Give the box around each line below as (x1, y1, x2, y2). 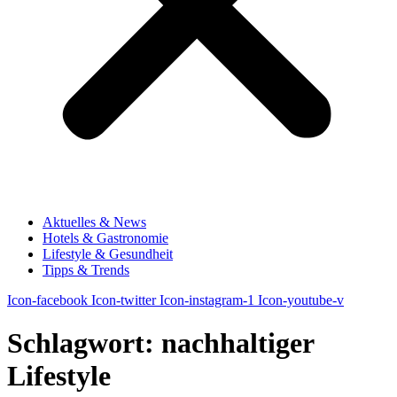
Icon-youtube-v (258, 292, 344, 307)
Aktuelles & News (43, 214, 146, 230)
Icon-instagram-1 (160, 292, 254, 307)
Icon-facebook (7, 292, 88, 307)
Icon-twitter (91, 292, 156, 307)
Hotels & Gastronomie (43, 230, 168, 245)
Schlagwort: (7, 327, 161, 360)
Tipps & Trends (43, 262, 129, 277)
